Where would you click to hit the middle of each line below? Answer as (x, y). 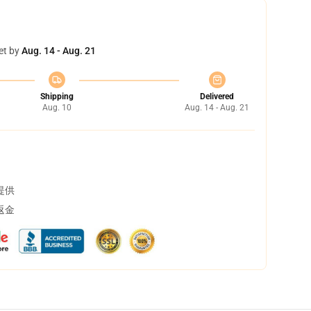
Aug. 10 (57, 108)
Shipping (57, 96)
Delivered (217, 96)
